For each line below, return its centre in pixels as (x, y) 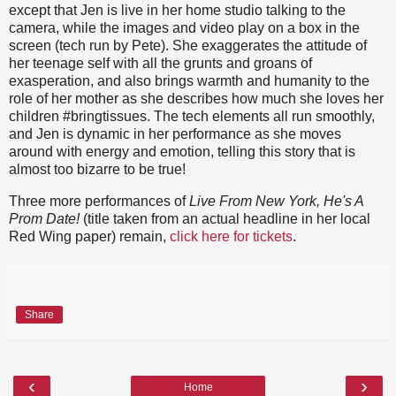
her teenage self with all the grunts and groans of (160, 63)
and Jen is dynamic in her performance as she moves (175, 133)
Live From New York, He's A (276, 201)
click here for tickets (231, 236)
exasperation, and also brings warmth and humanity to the (189, 80)
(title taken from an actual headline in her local (225, 218)
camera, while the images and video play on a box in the (184, 27)
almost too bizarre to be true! (97, 169)
